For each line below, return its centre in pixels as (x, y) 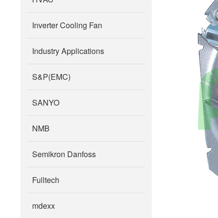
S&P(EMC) (51, 77)
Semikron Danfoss (64, 154)
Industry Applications (68, 51)
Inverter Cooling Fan (67, 25)
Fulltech (46, 180)
